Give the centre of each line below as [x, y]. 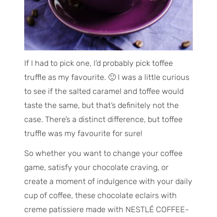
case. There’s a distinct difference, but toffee [103, 120]
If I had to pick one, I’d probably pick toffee [98, 63]
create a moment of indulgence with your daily [108, 182]
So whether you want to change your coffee [103, 154]
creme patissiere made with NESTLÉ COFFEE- [106, 210]
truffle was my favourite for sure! [83, 134]
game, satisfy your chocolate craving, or [96, 168]
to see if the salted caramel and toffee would [104, 92]
